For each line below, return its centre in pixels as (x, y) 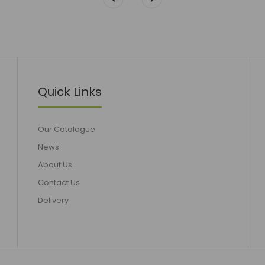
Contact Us (59, 182)
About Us (55, 165)
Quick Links (70, 92)
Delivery (53, 200)
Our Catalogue (67, 129)
